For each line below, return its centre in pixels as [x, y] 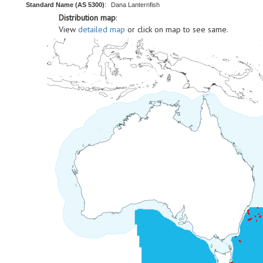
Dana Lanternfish [135, 5]
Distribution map [87, 18]
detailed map [102, 29]
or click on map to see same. [177, 29]
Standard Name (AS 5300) [65, 5]
